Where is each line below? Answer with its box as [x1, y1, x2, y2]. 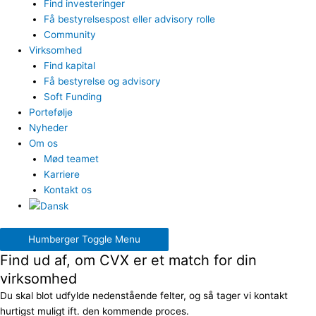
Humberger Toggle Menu [28, 233, 140, 245]
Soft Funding [43, 90, 102, 102]
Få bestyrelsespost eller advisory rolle [43, 13, 215, 25]
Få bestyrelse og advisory [43, 75, 161, 87]
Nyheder [29, 121, 68, 133]
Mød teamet [43, 152, 99, 164]
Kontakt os [43, 183, 92, 195]
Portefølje [29, 106, 73, 118]
